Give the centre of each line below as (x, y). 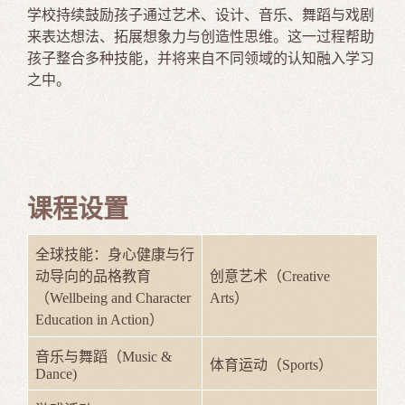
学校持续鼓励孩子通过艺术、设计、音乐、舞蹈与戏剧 (201, 14)
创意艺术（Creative (270, 276)
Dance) (56, 373)
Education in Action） (99, 319)
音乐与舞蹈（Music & (104, 356)
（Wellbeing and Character (113, 297)
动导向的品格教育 (93, 276)
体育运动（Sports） (271, 364)
